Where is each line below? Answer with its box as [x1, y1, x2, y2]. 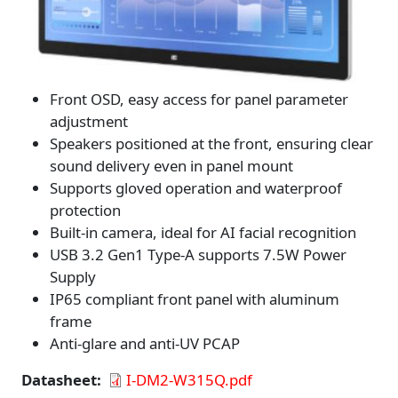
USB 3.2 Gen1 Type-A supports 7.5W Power [50, 243, 346, 265]
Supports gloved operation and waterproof [50, 177, 342, 198]
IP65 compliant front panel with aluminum [50, 288, 339, 309]
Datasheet [21, 369, 97, 390]
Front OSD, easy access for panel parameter [50, 88, 348, 109]
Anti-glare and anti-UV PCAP [50, 332, 240, 354]
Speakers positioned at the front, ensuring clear [50, 132, 373, 154]
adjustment [50, 110, 128, 131]
